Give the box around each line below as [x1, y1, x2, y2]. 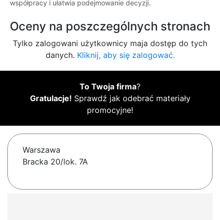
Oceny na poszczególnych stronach [10, 19, 210, 34]
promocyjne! [87, 105, 133, 115]
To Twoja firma [80, 82, 137, 92]
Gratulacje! [29, 93, 72, 104]
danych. [45, 50, 77, 60]
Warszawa [23, 145, 60, 155]
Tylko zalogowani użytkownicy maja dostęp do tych [13, 38, 207, 49]
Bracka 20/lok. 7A [23, 157, 88, 167]
